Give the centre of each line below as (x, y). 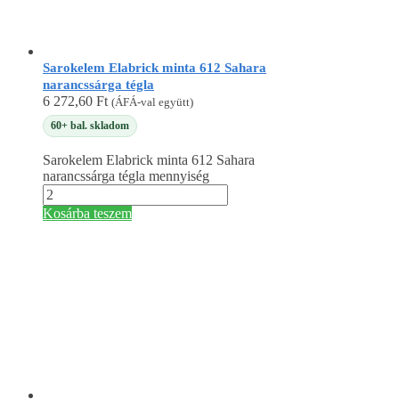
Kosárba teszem (87, 214)
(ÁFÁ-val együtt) (152, 102)
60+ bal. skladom (90, 125)
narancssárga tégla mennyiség (126, 176)
